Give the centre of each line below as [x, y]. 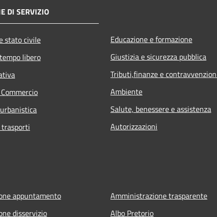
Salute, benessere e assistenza [161, 109]
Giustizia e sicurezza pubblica [158, 56]
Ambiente [126, 91]
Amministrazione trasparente [159, 195]
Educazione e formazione [151, 39]
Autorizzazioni [134, 126]
